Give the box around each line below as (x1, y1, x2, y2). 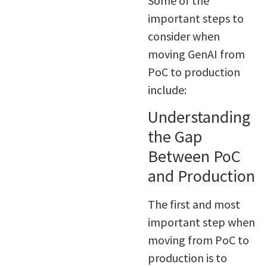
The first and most (147, 197, 240, 212)
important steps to (147, 10, 244, 26)
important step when (147, 215, 255, 230)
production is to (147, 250, 227, 266)
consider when (147, 28, 220, 44)
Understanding (147, 106, 250, 128)
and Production (147, 165, 255, 187)
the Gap (147, 126, 202, 148)
